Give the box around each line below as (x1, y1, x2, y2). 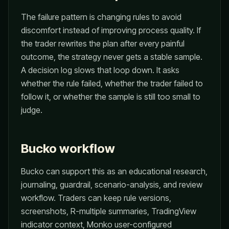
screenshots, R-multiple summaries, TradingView (21, 206, 196, 216)
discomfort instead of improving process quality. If (21, 25, 201, 35)
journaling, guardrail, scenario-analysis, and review (21, 179, 202, 190)
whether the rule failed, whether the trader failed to (21, 78, 203, 88)
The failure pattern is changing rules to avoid (21, 12, 181, 22)
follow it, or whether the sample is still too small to (21, 91, 200, 102)
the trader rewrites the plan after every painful (21, 38, 185, 49)
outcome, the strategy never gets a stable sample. (21, 52, 202, 62)
